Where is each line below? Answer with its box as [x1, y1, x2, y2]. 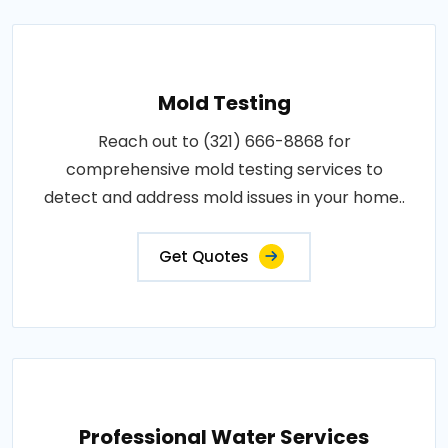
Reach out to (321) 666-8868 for [97, 129, 351, 153]
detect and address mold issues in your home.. [43, 185, 405, 209]
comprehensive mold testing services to [65, 157, 383, 181]
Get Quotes [159, 245, 249, 267]
